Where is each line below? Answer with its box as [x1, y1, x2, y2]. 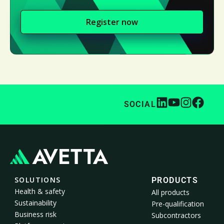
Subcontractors [151, 210, 201, 220]
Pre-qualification [151, 198, 204, 208]
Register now [86, 16, 138, 27]
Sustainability [14, 197, 56, 207]
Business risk [14, 209, 56, 219]
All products [151, 187, 189, 197]
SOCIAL [123, 99, 156, 109]
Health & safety [14, 186, 65, 196]
